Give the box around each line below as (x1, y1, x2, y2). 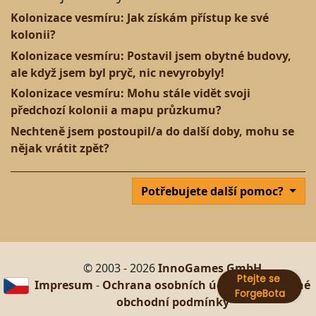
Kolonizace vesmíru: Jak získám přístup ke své (11, 9, 269, 25)
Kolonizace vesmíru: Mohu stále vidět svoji (11, 85, 250, 102)
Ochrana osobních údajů (102, 277, 242, 293)
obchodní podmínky (116, 294, 229, 310)
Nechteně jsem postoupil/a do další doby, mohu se (11, 123, 294, 139)
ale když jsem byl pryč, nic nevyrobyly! (11, 64, 224, 80)
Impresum (35, 277, 93, 293)
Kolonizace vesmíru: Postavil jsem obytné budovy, (11, 47, 291, 63)
